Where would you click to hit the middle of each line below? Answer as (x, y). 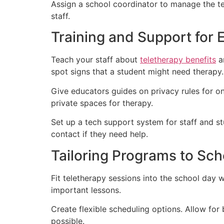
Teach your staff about (95, 60)
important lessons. (86, 190)
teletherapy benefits (178, 60)
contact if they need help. (99, 134)
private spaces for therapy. (102, 103)
